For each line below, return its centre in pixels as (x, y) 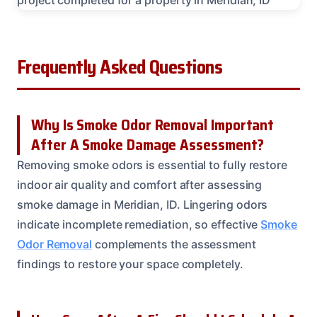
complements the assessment (174, 244)
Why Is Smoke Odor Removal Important (153, 125)
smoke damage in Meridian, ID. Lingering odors (143, 204)
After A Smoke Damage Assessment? (148, 144)
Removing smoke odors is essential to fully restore (152, 165)
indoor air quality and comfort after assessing (140, 184)
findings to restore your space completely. (130, 264)
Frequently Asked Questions (120, 67)
